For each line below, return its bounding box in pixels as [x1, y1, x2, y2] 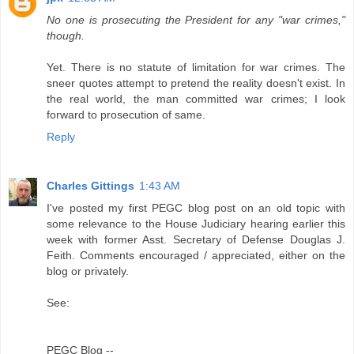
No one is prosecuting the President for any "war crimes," [47, 13, 345, 27]
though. [47, 29, 85, 43]
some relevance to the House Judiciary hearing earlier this [47, 217, 345, 231]
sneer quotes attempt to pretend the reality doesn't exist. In [47, 77, 345, 90]
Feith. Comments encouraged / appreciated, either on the [47, 249, 345, 262]
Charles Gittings [47, 179, 134, 193]
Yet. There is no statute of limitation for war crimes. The [47, 61, 345, 74]
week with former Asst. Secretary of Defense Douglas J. [47, 233, 345, 247]
